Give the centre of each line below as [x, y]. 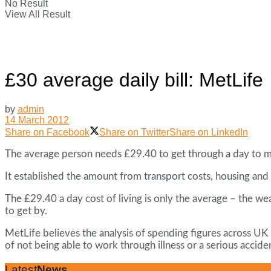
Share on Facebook [47, 132]
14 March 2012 [37, 120]
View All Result [38, 14]
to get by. [26, 211]
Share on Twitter [134, 132]
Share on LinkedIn [209, 132]
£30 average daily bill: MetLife [134, 80]
